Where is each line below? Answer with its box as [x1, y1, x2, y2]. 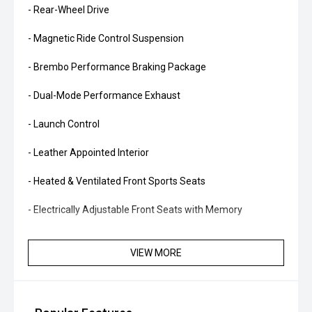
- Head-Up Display [28, 261, 105, 273]
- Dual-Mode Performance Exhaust [28, 90, 180, 102]
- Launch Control [28, 118, 100, 130]
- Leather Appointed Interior [28, 147, 149, 159]
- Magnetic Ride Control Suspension [28, 33, 184, 45]
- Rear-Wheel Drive [28, 4, 109, 16]
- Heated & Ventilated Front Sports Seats [28, 175, 205, 187]
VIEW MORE [130, 247, 182, 259]
